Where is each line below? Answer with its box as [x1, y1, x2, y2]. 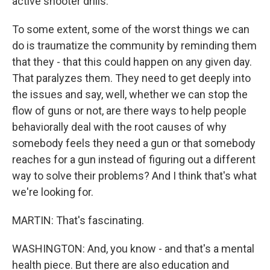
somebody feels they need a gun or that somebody [12, 137, 256, 149]
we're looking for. [12, 186, 93, 198]
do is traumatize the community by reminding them [12, 39, 257, 52]
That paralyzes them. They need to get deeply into [12, 72, 251, 84]
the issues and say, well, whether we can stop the [12, 88, 248, 101]
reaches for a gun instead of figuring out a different [12, 153, 256, 166]
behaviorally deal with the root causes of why [12, 121, 227, 133]
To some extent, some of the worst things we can [12, 23, 250, 36]
